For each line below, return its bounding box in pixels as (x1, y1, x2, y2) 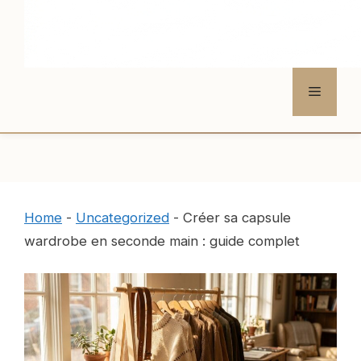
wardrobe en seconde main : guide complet (24, 233, 300, 249)
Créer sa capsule (183, 210, 291, 226)
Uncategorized (76, 210, 169, 226)
